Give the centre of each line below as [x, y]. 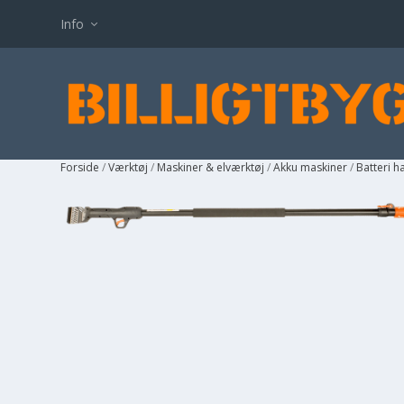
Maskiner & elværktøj [211, 167]
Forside [80, 167]
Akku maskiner [311, 167]
